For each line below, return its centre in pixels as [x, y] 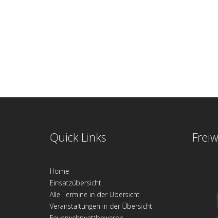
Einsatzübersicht [75, 182]
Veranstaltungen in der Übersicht [101, 206]
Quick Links [78, 137]
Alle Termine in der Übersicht [95, 194]
